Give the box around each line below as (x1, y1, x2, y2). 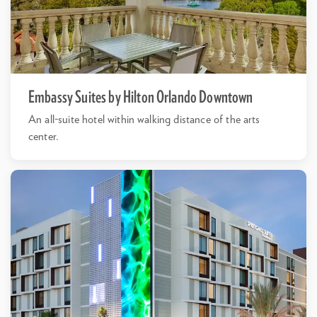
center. (28, 131, 59, 143)
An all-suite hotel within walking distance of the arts (28, 114, 260, 126)
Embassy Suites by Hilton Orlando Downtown (28, 89, 253, 107)
